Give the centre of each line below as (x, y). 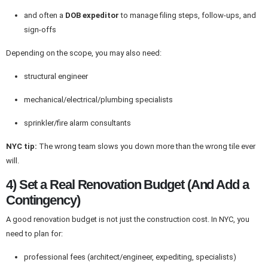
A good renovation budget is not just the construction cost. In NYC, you (128, 219)
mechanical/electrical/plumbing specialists (98, 100)
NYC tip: (22, 146)
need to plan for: (34, 233)
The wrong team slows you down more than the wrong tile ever (146, 146)
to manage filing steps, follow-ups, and (187, 16)
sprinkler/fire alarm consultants (77, 123)
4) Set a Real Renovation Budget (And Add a (127, 184)
